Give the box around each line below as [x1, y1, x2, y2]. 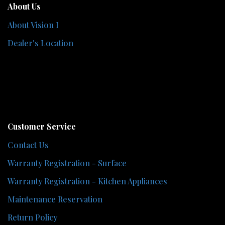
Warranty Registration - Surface [8, 157, 127, 168]
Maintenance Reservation [8, 193, 102, 204]
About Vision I [8, 19, 59, 30]
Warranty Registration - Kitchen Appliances [8, 175, 167, 186]
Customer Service [8, 121, 76, 132]
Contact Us [8, 139, 49, 150]
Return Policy [8, 211, 57, 222]
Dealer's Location [8, 37, 73, 48]
